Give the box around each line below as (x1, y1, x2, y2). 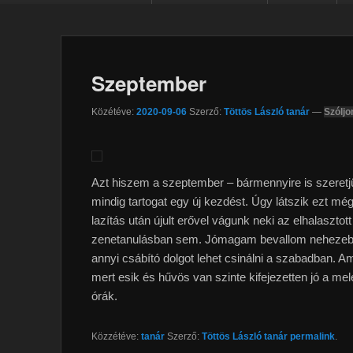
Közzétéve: (91, 330, 141, 342)
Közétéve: (91, 106, 136, 117)
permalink (290, 330, 335, 342)
